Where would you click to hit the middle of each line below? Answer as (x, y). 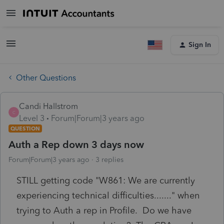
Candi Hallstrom (48, 106)
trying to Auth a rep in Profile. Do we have (104, 210)
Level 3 (32, 118)
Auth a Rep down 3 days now (76, 144)
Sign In (200, 45)
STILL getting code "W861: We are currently (106, 180)
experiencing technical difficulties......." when (108, 195)
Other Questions (46, 77)
